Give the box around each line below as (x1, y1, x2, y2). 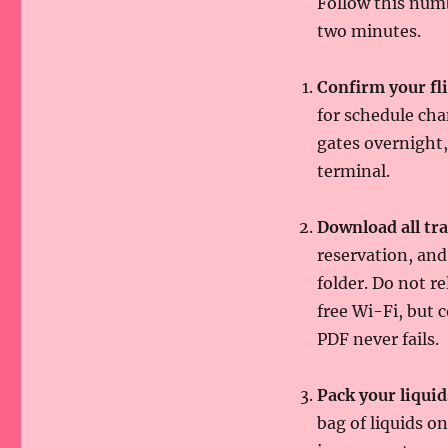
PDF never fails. (316, 329, 439, 349)
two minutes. (316, 21, 421, 41)
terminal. (316, 161, 390, 181)
